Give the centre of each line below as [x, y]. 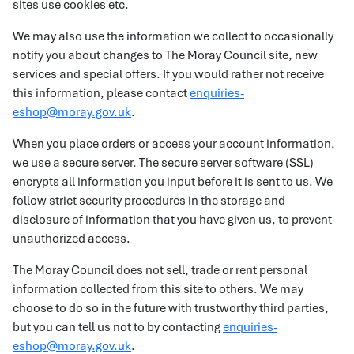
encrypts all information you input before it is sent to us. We [173, 182]
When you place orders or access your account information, [174, 144]
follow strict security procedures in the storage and [149, 201]
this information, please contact [101, 93]
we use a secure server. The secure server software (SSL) [163, 163]
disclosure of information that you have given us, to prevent [172, 220]
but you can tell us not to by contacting [118, 327]
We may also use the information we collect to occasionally [173, 36]
